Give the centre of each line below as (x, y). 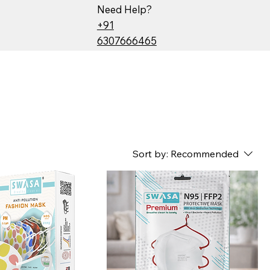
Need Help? (124, 10)
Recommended (205, 153)
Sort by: (150, 153)
